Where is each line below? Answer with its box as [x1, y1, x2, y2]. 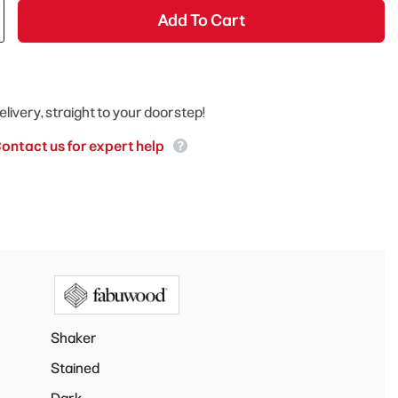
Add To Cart [156, 11, 245, 30]
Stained [50, 359, 99, 377]
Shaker [50, 329, 97, 346]
